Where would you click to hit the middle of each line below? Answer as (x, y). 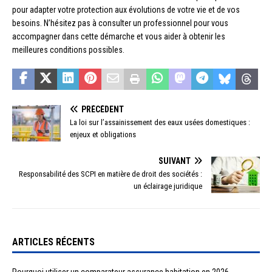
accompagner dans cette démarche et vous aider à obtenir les (119, 37)
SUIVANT (175, 161)
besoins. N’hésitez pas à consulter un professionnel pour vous (120, 23)
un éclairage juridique (168, 186)
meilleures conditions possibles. (68, 50)
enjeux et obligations (103, 135)
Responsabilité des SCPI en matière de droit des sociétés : (110, 174)
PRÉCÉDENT (103, 110)
